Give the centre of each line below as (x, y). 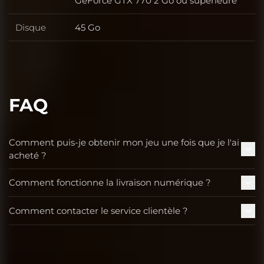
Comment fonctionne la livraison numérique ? (110, 183)
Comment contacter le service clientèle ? (98, 210)
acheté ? (28, 155)
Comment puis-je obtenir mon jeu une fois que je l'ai (124, 142)
